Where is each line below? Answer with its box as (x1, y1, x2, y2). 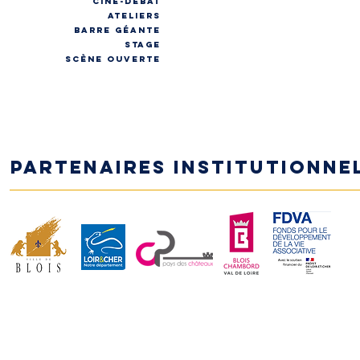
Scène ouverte (65, 54, 161, 64)
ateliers (108, 10, 161, 21)
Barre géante (74, 25, 161, 35)
